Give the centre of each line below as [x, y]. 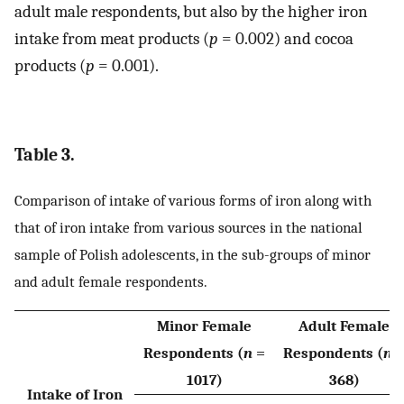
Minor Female [204, 326]
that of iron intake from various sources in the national [188, 227]
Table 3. [45, 154]
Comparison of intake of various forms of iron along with [193, 200]
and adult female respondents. [111, 281]
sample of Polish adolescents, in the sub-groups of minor [193, 254]
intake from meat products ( [112, 39]
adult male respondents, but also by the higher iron [191, 12]
